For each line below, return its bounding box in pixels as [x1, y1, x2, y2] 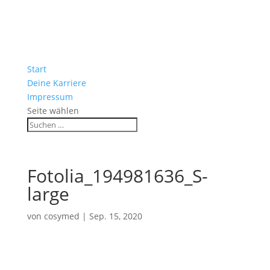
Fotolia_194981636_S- [27, 163, 208, 188]
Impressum [27, 91, 73, 102]
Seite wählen [27, 105, 79, 116]
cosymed [43, 210, 80, 222]
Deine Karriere [27, 77, 86, 89]
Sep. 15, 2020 [89, 210, 142, 222]
